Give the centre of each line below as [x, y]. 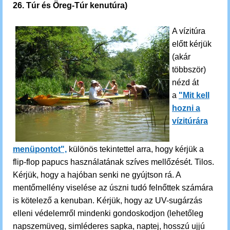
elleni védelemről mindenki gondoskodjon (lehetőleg [108, 213]
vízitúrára [190, 121]
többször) [189, 70]
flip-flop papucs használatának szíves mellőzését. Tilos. [113, 162]
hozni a [186, 108]
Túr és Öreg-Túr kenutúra [75, 5]
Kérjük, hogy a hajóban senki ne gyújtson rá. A [97, 175]
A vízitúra [189, 31]
